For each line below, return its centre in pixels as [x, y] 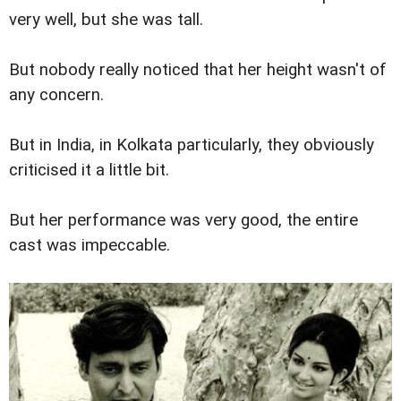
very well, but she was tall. [106, 19]
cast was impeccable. [90, 245]
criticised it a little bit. [89, 170]
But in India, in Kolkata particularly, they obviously [192, 145]
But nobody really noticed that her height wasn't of [198, 69]
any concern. [56, 94]
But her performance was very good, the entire [183, 220]
